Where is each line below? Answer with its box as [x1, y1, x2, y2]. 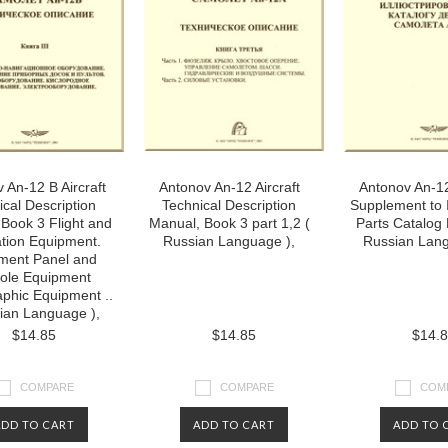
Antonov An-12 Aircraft [158, 179, 300, 195]
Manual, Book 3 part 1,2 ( [148, 215, 310, 231]
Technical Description [162, 197, 296, 213]
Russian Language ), [163, 233, 295, 249]
